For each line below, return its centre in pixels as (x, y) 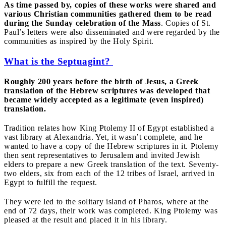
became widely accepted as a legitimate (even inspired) (104, 99)
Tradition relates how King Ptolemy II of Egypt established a (109, 128)
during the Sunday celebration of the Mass (82, 23)
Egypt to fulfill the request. (51, 182)
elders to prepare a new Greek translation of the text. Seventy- (111, 164)
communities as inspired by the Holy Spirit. (79, 41)
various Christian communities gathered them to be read (108, 14)
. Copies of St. (186, 23)
